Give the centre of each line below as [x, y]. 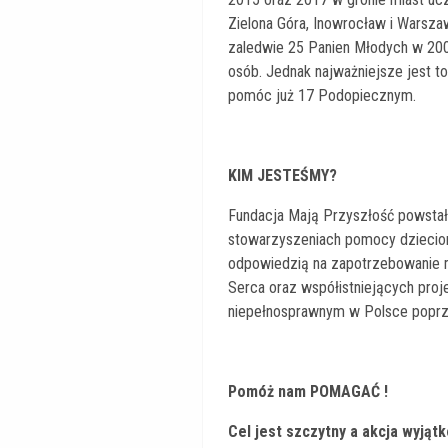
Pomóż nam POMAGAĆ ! [307, 391]
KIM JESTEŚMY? [282, 175]
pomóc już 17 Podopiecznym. [321, 95]
